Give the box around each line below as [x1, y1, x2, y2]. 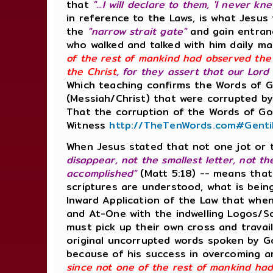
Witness [66, 118, 110, 133]
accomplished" [66, 166, 137, 182]
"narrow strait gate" [87, 24, 187, 40]
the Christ [66, 64, 116, 80]
